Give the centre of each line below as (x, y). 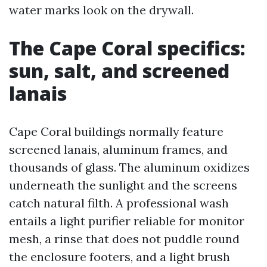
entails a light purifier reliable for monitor (127, 221)
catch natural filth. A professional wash (119, 203)
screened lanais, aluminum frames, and (118, 149)
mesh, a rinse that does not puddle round (124, 239)
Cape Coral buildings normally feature (116, 131)
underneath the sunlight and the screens (123, 185)
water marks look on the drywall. (101, 10)
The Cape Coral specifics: (127, 48)
